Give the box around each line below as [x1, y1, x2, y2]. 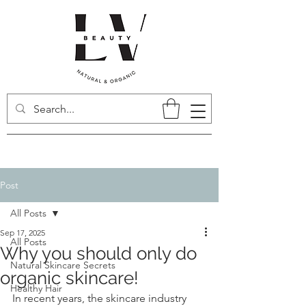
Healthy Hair [10, 281, 62, 294]
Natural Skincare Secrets [10, 258, 115, 271]
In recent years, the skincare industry [12, 291, 189, 305]
